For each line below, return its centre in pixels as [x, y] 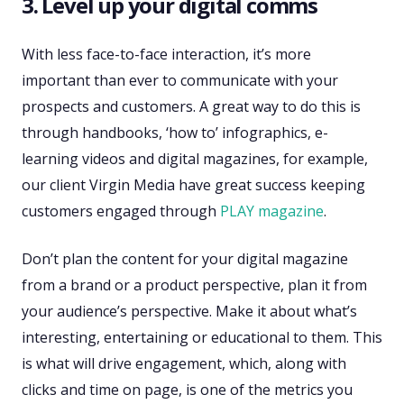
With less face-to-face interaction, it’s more [166, 55]
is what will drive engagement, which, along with [184, 364]
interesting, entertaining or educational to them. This [202, 338]
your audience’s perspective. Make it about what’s [189, 312]
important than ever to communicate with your [180, 81]
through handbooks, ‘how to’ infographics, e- [175, 133]
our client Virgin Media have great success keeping [193, 185]
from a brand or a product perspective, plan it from [194, 285]
